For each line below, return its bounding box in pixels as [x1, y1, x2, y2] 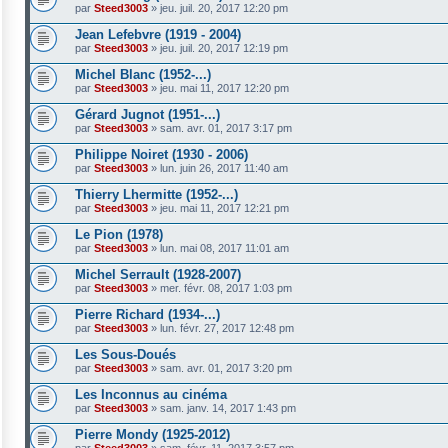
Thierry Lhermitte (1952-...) [75, 187, 238, 202]
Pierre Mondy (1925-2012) [75, 427, 230, 442]
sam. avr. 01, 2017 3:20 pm [160, 362, 292, 374]
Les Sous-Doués [75, 347, 176, 362]
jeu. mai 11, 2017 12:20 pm [160, 82, 289, 94]
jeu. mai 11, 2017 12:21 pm [160, 202, 289, 214]
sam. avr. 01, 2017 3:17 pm [160, 122, 292, 134]
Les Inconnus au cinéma [75, 387, 227, 402]
